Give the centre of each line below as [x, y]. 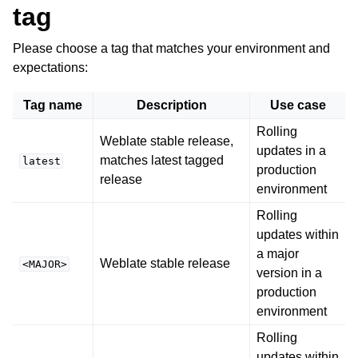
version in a [289, 272]
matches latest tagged [162, 160]
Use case [298, 105]
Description [171, 105]
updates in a [291, 150]
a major [278, 253]
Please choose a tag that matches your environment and [171, 48]
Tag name [53, 105]
